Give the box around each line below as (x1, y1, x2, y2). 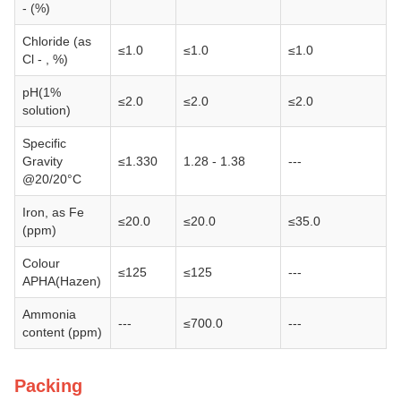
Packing (14, 376, 82, 396)
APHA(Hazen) (22, 274, 101, 288)
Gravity (22, 154, 63, 168)
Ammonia (22, 307, 76, 321)
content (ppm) (22, 325, 102, 339)
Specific (22, 136, 66, 150)
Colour (22, 256, 60, 270)
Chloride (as (22, 34, 91, 48)
